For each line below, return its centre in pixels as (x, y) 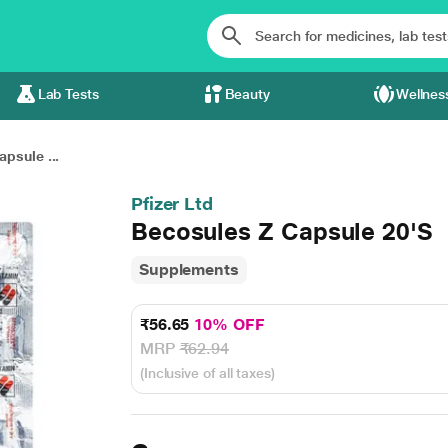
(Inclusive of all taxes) (207, 373)
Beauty (247, 94)
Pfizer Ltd (172, 203)
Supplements (188, 269)
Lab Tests (68, 94)
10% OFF (229, 324)
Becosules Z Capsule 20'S (281, 231)
